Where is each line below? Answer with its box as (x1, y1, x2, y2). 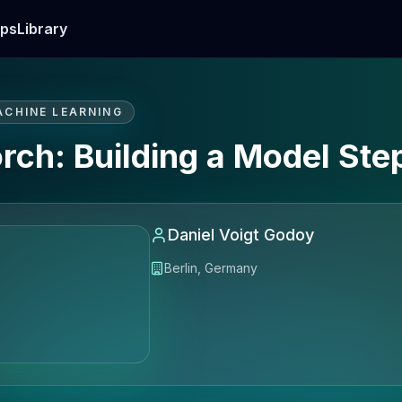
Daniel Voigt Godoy (167, 225, 314, 244)
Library (17, 20, 67, 38)
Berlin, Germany (163, 260, 258, 275)
